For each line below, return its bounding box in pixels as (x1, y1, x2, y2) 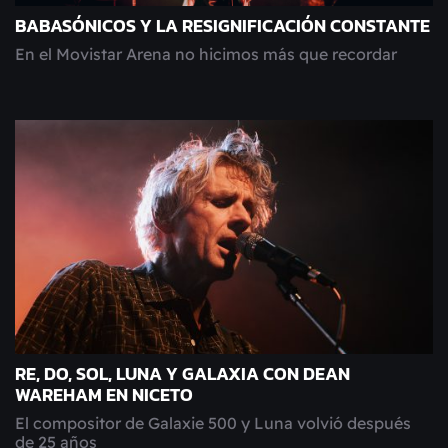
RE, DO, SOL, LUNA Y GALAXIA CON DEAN (15, 361, 350, 388)
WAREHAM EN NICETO (15, 382, 193, 409)
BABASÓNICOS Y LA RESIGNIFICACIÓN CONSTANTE (15, 13, 430, 40)
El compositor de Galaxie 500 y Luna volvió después (15, 413, 411, 434)
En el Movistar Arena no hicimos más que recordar (15, 44, 397, 65)
